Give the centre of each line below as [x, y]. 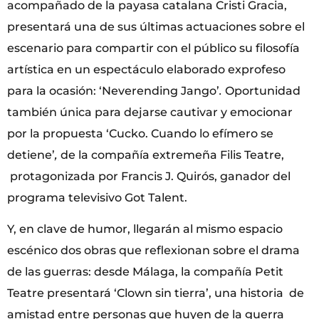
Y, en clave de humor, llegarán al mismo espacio [145, 229]
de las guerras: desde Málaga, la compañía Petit [145, 272]
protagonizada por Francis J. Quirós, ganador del [150, 176]
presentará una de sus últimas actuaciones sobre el [156, 26]
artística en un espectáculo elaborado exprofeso [146, 69]
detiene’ [31, 155]
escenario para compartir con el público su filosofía [153, 48]
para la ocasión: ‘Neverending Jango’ [113, 90]
